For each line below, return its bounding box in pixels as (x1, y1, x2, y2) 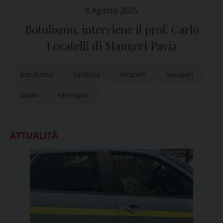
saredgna (58, 90, 89, 100)
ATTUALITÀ (10, 129, 58, 141)
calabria (73, 70, 100, 79)
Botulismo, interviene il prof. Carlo (24, 22, 199, 37)
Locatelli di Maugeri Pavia (46, 38, 177, 53)
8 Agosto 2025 (85, 5, 138, 16)
